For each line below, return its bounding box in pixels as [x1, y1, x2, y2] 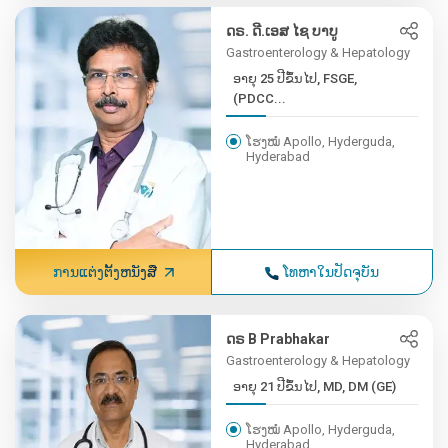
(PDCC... [233, 91, 287, 106]
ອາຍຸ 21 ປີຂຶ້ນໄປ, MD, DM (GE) [233, 379, 397, 394]
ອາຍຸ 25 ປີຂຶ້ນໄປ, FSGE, [233, 71, 358, 86]
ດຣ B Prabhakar [226, 331, 331, 347]
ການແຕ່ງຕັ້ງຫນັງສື [52, 264, 157, 280]
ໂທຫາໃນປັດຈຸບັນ [283, 264, 380, 280]
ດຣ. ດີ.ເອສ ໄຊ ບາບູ [226, 23, 339, 39]
